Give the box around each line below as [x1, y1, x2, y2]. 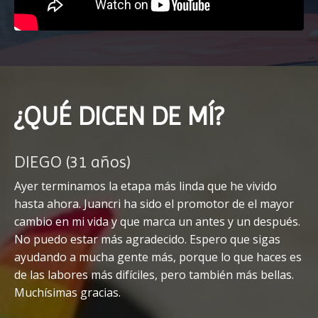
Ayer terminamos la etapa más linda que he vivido [14, 177, 277, 194]
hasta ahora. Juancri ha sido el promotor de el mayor [14, 195, 294, 212]
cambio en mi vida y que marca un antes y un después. [14, 213, 300, 229]
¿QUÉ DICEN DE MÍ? [14, 101, 224, 131]
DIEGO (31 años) [14, 151, 131, 172]
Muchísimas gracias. [14, 284, 121, 300]
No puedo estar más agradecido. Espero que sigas [14, 231, 280, 247]
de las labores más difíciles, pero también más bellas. [14, 266, 294, 283]
